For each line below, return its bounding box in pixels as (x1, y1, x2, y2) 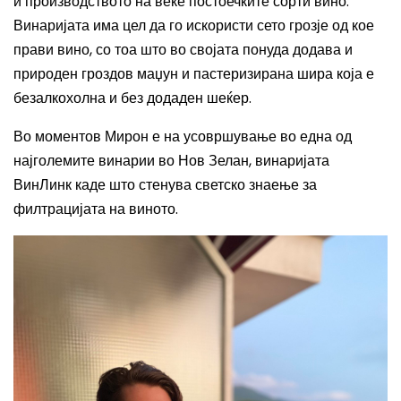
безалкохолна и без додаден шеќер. (13, 87, 252, 108)
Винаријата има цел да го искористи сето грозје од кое (13, 14, 374, 36)
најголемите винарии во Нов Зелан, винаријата (13, 149, 329, 171)
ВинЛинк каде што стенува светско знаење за (13, 174, 317, 195)
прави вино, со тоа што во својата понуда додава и (13, 38, 353, 60)
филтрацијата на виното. (13, 198, 178, 219)
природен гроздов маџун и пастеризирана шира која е (13, 63, 374, 84)
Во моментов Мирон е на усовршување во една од (13, 125, 352, 147)
